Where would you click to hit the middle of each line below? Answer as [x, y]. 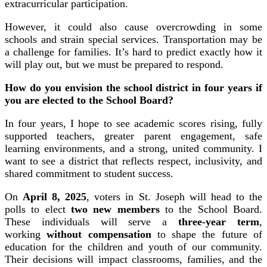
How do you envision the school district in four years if [133, 87]
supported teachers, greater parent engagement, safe [133, 136]
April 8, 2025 [55, 196]
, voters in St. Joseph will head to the [175, 196]
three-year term [219, 221]
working [26, 234]
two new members [115, 209]
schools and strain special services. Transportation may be [133, 39]
